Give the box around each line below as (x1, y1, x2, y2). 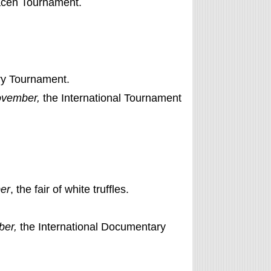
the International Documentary (19, 221, 166, 233)
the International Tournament (39, 91, 181, 104)
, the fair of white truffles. (10, 183, 129, 195)
